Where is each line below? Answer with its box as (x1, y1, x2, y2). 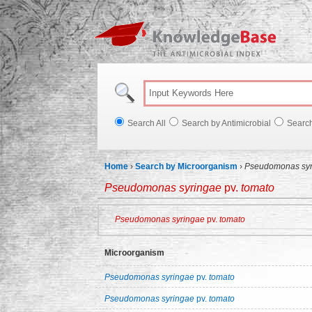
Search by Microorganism (135, 162, 237, 171)
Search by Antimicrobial (182, 118, 271, 128)
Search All (127, 118, 166, 128)
